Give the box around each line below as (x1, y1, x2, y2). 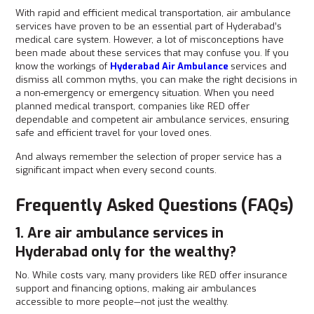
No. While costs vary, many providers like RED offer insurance (15, 269, 288, 281)
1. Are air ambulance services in (15, 224, 224, 243)
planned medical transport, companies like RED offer (15, 100, 250, 112)
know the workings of (15, 60, 111, 72)
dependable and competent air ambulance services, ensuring (15, 114, 289, 125)
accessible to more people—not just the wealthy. (15, 296, 229, 308)
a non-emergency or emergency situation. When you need (15, 87, 275, 99)
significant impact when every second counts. (15, 164, 217, 176)
